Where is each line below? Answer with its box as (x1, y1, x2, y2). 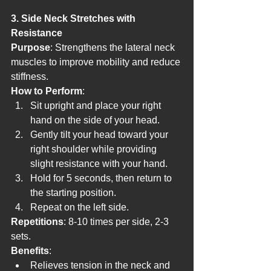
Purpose (11, 42, 50, 53)
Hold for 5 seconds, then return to (30, 173, 174, 184)
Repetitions (11, 217, 64, 227)
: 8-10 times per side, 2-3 (64, 217, 171, 227)
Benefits (11, 246, 49, 256)
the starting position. (30, 188, 116, 198)
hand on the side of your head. (30, 115, 160, 126)
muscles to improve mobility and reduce (11, 57, 183, 68)
